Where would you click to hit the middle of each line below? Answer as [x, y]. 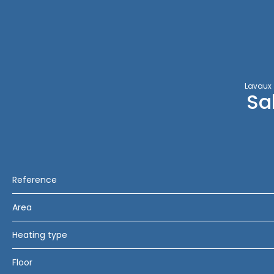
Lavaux [258, 86]
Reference [35, 180]
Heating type [40, 235]
